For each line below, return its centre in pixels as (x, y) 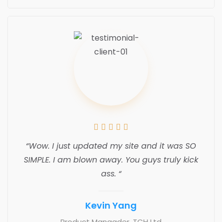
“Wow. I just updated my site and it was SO (111, 146)
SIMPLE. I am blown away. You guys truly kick (111, 160)
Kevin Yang (111, 205)
